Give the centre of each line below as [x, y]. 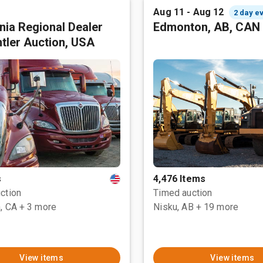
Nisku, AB [173, 207]
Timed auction [183, 193]
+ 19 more [217, 207]
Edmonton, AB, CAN [207, 27]
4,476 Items [179, 179]
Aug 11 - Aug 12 [189, 12]
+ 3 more [38, 207]
